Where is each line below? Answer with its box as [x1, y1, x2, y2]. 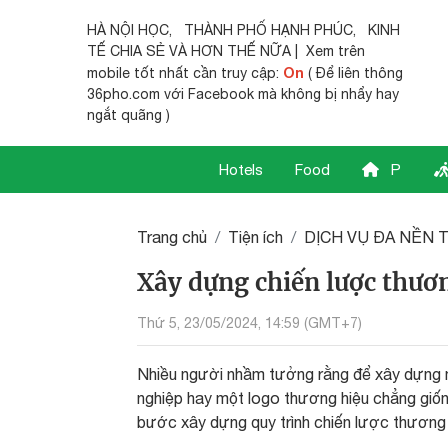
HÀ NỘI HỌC [87, 22, 169, 38]
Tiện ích [228, 228, 283, 246]
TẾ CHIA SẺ [87, 43, 165, 59]
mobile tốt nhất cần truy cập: [87, 65, 283, 81]
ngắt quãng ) [87, 107, 170, 123]
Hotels [219, 161, 263, 178]
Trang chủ [137, 228, 207, 246]
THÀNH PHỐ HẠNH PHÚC [184, 22, 353, 38]
